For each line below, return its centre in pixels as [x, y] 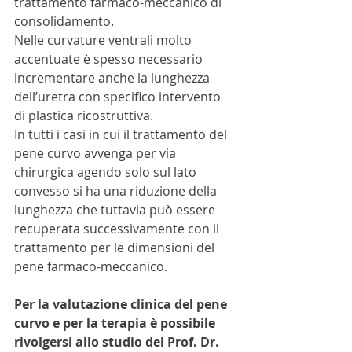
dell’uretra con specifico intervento [119, 97]
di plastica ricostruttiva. [84, 116]
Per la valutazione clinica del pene [122, 304]
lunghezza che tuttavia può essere [116, 210]
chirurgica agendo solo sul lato [107, 172]
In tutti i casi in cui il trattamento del [122, 135]
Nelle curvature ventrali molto [104, 40]
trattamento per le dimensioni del [116, 248]
